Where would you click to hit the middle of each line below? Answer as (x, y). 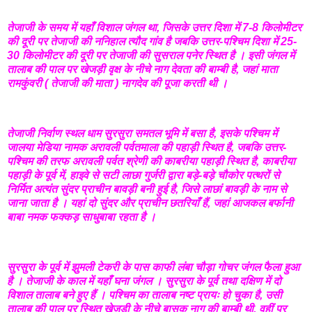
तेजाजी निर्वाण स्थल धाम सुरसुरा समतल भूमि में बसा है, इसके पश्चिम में (142, 134)
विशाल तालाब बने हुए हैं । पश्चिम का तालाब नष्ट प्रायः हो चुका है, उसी (145, 295)
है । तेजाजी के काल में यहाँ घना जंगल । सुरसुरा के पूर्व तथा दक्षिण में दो (144, 281)
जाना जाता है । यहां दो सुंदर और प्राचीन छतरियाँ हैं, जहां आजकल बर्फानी (150, 203)
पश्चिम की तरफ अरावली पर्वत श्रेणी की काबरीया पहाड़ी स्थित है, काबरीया (151, 162)
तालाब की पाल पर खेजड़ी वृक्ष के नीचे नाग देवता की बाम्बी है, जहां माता (142, 70)
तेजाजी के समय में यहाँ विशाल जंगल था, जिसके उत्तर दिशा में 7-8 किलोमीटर (154, 28)
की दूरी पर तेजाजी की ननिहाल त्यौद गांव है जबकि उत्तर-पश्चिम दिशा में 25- (152, 42)
